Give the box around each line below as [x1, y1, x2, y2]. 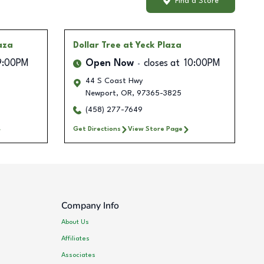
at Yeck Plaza [123, 41, 181, 50]
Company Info [61, 199, 120, 213]
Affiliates [61, 235, 90, 242]
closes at [143, 59, 180, 69]
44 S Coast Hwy [85, 77, 143, 85]
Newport [85, 90, 116, 98]
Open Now [85, 59, 134, 69]
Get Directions [72, 126, 121, 133]
